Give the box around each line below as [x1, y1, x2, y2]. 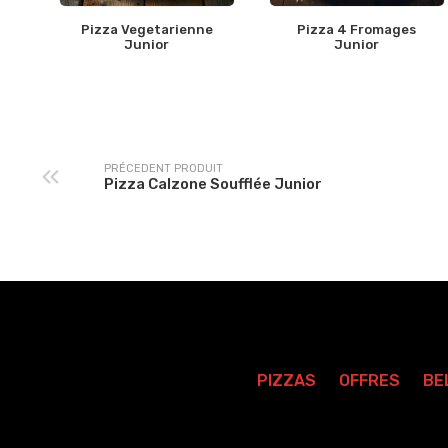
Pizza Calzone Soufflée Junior [104, 174, 322, 193]
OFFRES [339, 371, 400, 391]
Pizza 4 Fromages [297, 22, 417, 38]
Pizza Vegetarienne [80, 22, 213, 38]
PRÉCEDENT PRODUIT [104, 161, 223, 175]
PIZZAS [257, 371, 316, 391]
